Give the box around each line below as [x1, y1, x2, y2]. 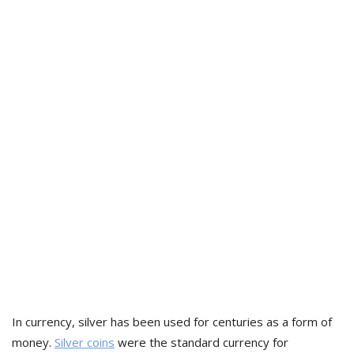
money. [12, 334, 55, 350]
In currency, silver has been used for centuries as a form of [12, 314, 332, 330]
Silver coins [55, 334, 115, 350]
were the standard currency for [115, 334, 288, 350]
